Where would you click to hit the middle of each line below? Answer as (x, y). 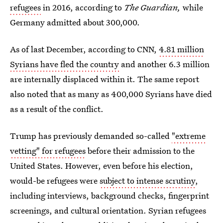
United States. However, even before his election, (102, 166)
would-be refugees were (55, 180)
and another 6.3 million (164, 64)
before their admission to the (140, 151)
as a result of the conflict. (57, 109)
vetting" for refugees (48, 151)
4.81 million (181, 49)
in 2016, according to (82, 7)
